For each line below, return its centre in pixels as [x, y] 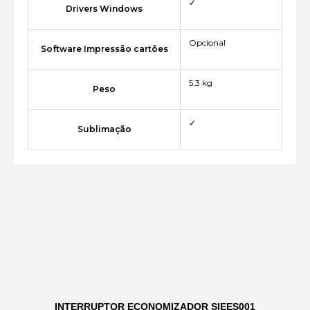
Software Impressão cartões [104, 49]
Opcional [207, 43]
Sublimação [104, 129]
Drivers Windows [104, 9]
